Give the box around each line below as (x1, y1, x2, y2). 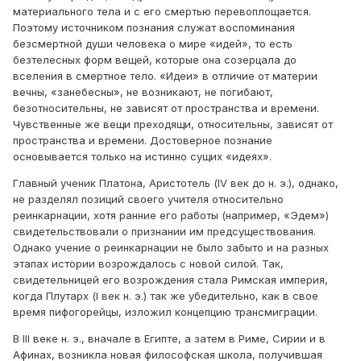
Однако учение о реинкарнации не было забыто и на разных (13, 241, 329, 255)
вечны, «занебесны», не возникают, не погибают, (13, 85, 273, 99)
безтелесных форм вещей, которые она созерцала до (13, 53, 297, 67)
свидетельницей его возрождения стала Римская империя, (13, 273, 328, 287)
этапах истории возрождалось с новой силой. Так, (13, 257, 284, 271)
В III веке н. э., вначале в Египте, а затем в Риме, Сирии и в (13, 332, 326, 346)
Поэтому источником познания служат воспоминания (13, 21, 295, 35)
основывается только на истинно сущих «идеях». (13, 150, 272, 164)
